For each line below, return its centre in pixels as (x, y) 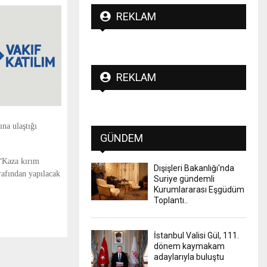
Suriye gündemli (184, 178)
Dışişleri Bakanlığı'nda (194, 168)
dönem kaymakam (189, 246)
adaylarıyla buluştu (189, 257)
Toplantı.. (171, 200)
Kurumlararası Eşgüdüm (199, 189)
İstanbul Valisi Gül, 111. (196, 235)
